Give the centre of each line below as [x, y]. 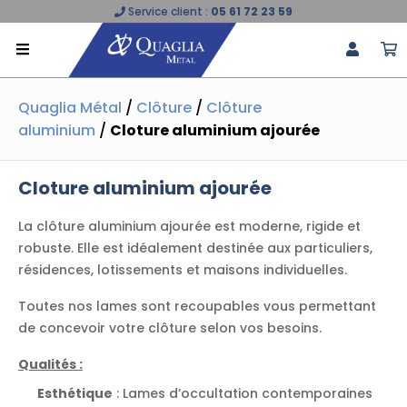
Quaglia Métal [70, 108]
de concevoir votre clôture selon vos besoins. [170, 328]
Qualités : [50, 364]
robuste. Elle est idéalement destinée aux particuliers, [195, 248]
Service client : [168, 11]
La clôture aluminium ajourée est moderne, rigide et [189, 226]
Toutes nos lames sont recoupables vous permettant [197, 306]
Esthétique [75, 393]
